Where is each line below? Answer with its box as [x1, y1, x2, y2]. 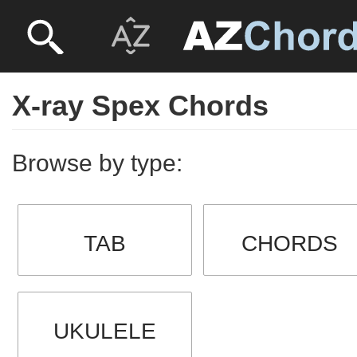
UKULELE [53, 319, 156, 343]
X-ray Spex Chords [12, 89, 269, 122]
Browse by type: [12, 150, 182, 176]
